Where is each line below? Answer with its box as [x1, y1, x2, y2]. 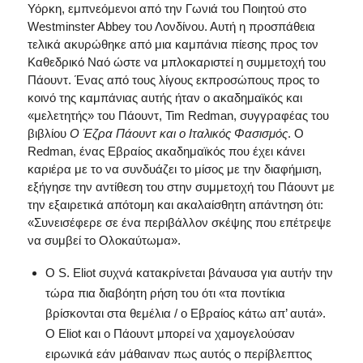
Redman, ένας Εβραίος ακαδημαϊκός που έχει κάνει [27, 144, 305, 158]
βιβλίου [27, 126, 70, 140]
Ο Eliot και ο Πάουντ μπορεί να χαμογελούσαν [45, 326, 295, 340]
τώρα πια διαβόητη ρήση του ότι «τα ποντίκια [45, 285, 285, 300]
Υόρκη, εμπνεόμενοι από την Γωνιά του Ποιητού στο [27, 2, 306, 15]
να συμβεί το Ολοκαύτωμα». [27, 233, 181, 247]
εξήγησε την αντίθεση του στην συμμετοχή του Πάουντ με [27, 180, 335, 194]
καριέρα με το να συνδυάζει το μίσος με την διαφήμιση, [27, 162, 322, 176]
